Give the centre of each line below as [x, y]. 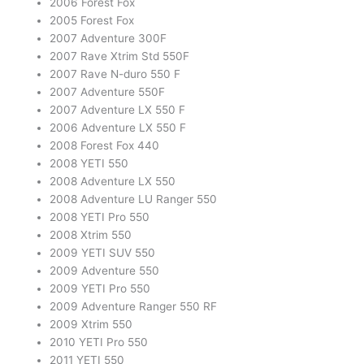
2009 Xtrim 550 [91, 325]
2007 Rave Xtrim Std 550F [120, 56]
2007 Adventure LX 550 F [118, 110]
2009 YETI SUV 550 [103, 253]
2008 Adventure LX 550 [113, 182]
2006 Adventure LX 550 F [118, 128]
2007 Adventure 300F [108, 39]
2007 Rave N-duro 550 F [115, 74]
